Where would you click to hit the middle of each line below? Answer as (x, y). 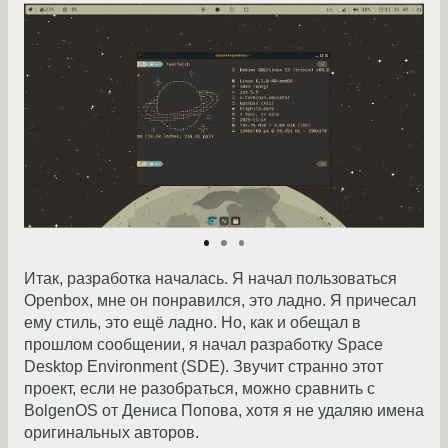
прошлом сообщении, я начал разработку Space (203, 344)
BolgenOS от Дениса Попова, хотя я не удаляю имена (224, 410)
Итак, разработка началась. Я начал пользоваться (210, 278)
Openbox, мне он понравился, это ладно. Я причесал (220, 300)
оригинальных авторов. (111, 432)
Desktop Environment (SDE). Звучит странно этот (203, 366)
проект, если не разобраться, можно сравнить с (199, 388)
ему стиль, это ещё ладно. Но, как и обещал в (192, 322)
